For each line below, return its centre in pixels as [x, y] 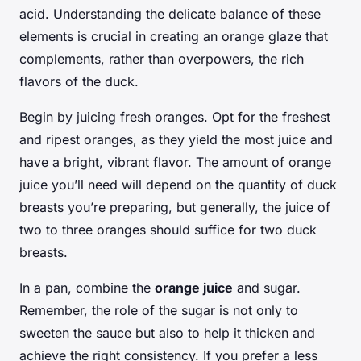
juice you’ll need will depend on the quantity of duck [178, 184]
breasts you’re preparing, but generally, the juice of [175, 207]
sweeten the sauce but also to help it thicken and [167, 332]
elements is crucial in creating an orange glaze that [174, 36]
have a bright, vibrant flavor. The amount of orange [175, 162]
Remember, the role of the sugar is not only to [159, 310]
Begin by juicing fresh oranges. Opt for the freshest [175, 116]
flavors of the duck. [79, 81]
